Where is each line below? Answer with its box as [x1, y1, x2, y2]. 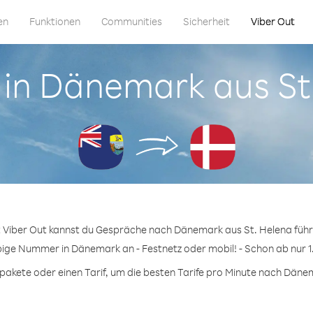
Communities [101, 15, 162, 28]
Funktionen [29, 15, 80, 28]
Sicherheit [183, 15, 230, 28]
